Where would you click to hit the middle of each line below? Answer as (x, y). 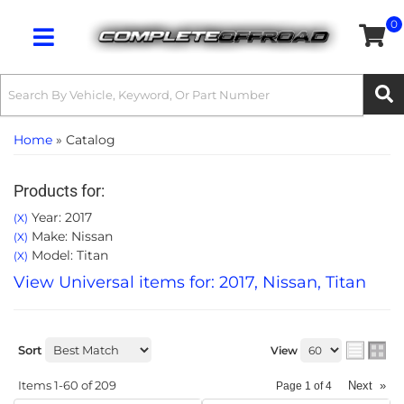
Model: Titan (68, 255)
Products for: (59, 191)
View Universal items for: (116, 282)
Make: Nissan (70, 236)
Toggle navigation (84, 47)
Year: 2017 (60, 217)
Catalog (91, 140)
